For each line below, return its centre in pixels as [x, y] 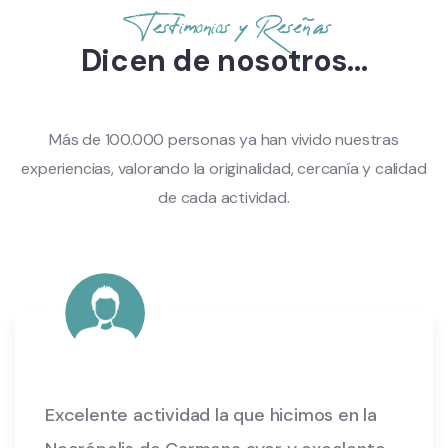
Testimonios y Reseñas [231, 27]
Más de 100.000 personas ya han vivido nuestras [224, 140]
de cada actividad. [224, 198]
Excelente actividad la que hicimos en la [211, 415]
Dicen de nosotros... [224, 61]
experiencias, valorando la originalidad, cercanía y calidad [224, 169]
